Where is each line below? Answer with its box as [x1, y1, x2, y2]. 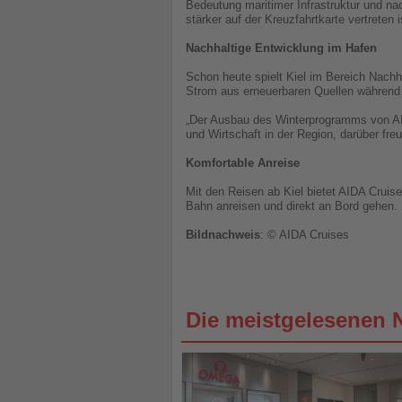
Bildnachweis [186, 228, 260, 242]
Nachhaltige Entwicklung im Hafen [186, 41, 377, 56]
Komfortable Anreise [186, 156, 300, 170]
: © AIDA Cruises [260, 228, 349, 242]
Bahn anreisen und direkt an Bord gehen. [186, 199, 398, 214]
